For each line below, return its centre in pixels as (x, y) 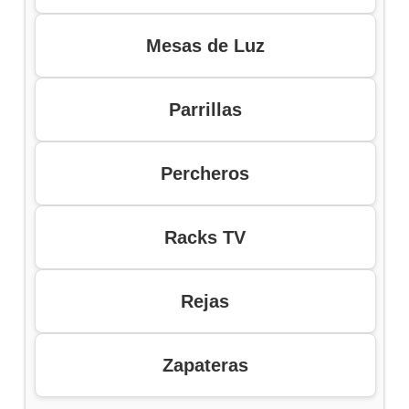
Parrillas (205, 110)
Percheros (205, 174)
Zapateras (205, 366)
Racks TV (205, 238)
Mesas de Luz (205, 46)
